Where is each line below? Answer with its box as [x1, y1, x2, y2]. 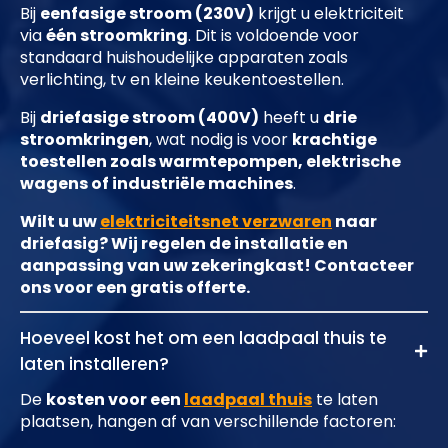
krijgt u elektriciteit [254, 2, 404, 26]
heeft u [259, 106, 323, 130]
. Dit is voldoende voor [188, 24, 359, 48]
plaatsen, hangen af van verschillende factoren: [20, 410, 396, 434]
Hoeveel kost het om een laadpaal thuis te [20, 326, 387, 351]
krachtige [292, 128, 377, 152]
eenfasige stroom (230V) [40, 2, 254, 26]
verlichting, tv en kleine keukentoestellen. [20, 68, 344, 92]
